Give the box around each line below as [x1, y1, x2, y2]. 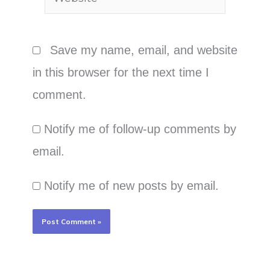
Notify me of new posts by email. [43, 178, 219, 192]
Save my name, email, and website [49, 43, 237, 57]
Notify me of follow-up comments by [43, 122, 236, 136]
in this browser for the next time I [32, 65, 209, 79]
